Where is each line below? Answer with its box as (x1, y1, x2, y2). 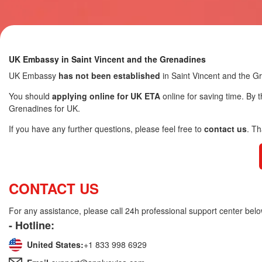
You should (9, 90, 52, 102)
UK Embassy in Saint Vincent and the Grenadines (9, 53, 206, 65)
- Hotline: (9, 218, 54, 233)
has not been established (58, 70, 160, 81)
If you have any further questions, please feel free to (9, 123, 204, 135)
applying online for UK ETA (52, 90, 160, 102)
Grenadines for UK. (9, 102, 80, 114)
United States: (27, 239, 84, 250)
